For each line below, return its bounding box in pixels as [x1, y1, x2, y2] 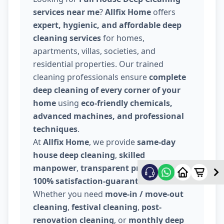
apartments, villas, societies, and [33, 45, 155, 57]
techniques [33, 123, 77, 135]
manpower [33, 162, 76, 174]
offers [151, 6, 175, 18]
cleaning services [33, 32, 101, 44]
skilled [119, 149, 145, 161]
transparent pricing [80, 162, 159, 174]
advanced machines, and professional [33, 110, 184, 122]
